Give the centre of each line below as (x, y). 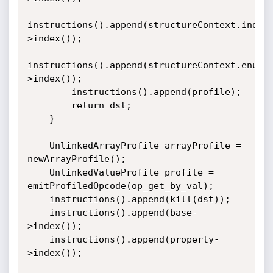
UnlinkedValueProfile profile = (38, 172)
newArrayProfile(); (76, 159)
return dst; (49, 105)
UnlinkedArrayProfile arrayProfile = (38, 146)
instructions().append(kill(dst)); (38, 199)
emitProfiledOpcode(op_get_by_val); (120, 186)
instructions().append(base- (38, 213)
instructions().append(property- (38, 239)
